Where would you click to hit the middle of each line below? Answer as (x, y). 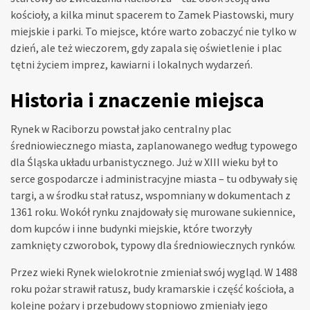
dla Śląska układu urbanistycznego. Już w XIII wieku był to (144, 162)
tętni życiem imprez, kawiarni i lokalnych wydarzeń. (131, 65)
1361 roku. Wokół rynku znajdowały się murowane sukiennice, (153, 212)
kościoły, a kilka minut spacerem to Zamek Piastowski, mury (152, 15)
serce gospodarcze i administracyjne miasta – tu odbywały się (154, 179)
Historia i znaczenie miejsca (137, 100)
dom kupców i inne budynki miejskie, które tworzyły (131, 229)
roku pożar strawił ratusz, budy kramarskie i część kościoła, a (152, 289)
